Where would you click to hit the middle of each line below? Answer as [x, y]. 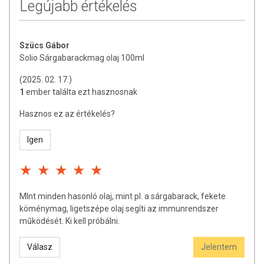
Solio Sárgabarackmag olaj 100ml [82, 58]
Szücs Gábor [44, 45]
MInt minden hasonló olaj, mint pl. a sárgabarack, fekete [123, 196]
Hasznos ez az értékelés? [67, 114]
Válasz [40, 247]
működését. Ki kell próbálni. [70, 221]
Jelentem [219, 247]
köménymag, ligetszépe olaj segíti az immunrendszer [119, 209]
